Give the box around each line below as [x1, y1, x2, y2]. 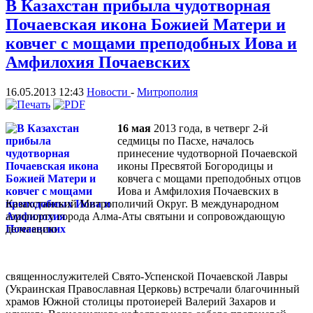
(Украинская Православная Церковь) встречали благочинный [6, 282, 300, 295]
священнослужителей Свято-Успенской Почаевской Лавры [6, 270, 288, 282]
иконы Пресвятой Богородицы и [117, 159, 273, 172]
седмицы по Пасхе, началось [117, 134, 254, 147]
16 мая [117, 122, 151, 134]
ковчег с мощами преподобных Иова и [6, 34, 297, 52]
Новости [87, 85, 131, 98]
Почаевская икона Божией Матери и [6, 15, 286, 34]
